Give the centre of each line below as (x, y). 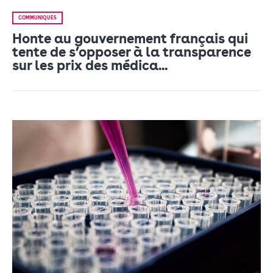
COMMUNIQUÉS (37, 18)
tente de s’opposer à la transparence (132, 52)
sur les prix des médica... (90, 65)
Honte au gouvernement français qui (130, 38)
